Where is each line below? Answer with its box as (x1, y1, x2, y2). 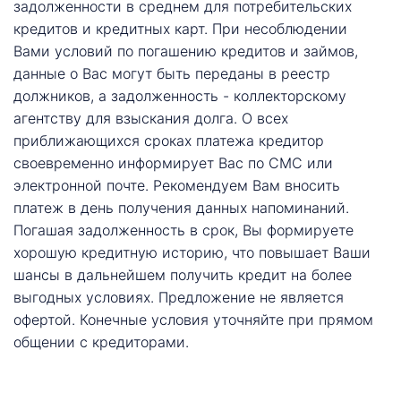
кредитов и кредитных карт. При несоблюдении (13, 19, 347, 38)
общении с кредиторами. (13, 332, 189, 351)
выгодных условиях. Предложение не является (13, 287, 344, 306)
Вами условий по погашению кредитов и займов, (13, 41, 358, 60)
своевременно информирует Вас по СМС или (13, 153, 333, 172)
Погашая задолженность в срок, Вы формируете (13, 220, 354, 239)
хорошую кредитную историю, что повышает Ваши (13, 243, 371, 261)
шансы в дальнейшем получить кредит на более (13, 265, 352, 284)
